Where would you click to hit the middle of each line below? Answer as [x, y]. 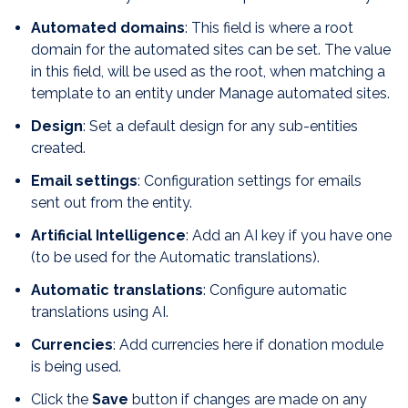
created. [58, 148]
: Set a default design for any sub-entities [220, 126]
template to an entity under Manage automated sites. [210, 93]
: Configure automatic [275, 290]
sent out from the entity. [112, 202]
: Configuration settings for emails [250, 180]
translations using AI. [100, 311]
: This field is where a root [269, 27]
